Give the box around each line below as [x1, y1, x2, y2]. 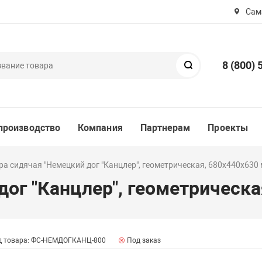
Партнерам [140, 122, 191, 133]
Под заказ [126, 236, 161, 245]
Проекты [208, 122, 248, 133]
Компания [78, 122, 123, 133]
